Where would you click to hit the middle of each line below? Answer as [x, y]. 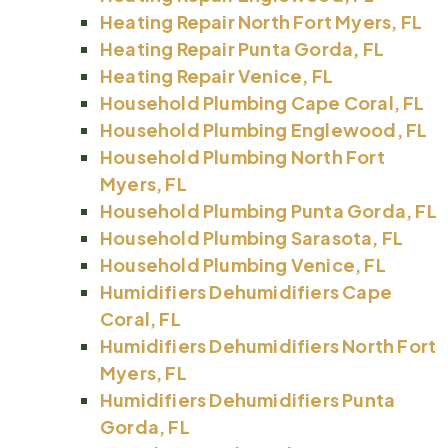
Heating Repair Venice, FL [216, 76]
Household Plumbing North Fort [242, 157]
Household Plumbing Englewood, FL [264, 130]
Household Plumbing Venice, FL [243, 265]
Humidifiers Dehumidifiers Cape [246, 292]
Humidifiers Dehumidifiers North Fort [268, 346]
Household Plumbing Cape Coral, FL [262, 103]
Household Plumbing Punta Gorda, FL [268, 211]
